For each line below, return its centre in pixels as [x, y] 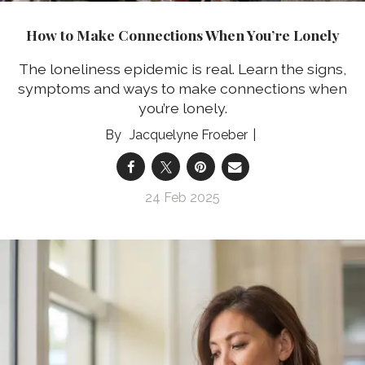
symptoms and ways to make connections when [182, 89]
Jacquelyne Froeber [188, 135]
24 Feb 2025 [182, 198]
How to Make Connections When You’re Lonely [182, 34]
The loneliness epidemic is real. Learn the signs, [182, 69]
